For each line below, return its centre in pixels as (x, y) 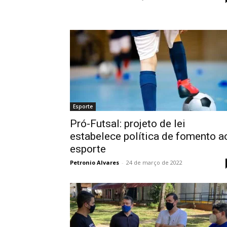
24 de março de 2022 (154, 162)
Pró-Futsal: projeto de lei (128, 124)
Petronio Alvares (94, 162)
